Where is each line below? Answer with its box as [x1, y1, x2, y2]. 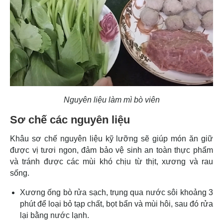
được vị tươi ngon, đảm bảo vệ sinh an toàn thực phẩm [10, 145, 213, 154]
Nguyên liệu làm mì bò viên [63, 95, 160, 104]
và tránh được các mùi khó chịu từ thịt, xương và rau [10, 157, 213, 166]
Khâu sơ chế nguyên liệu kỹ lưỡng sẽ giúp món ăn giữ [10, 134, 213, 143]
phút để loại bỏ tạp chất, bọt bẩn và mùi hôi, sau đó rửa [20, 199, 213, 208]
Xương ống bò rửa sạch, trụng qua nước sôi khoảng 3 [20, 188, 213, 197]
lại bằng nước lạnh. [20, 211, 89, 220]
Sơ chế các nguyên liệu [10, 113, 130, 126]
